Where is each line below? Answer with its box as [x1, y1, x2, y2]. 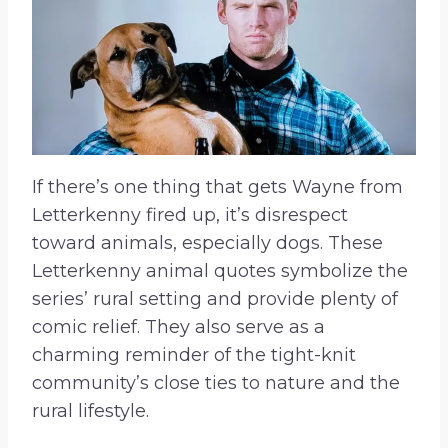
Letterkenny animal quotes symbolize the [32, 260, 408, 283]
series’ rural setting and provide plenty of [32, 288, 398, 311]
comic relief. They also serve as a [32, 316, 325, 339]
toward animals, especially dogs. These [32, 232, 383, 255]
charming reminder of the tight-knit [32, 344, 356, 367]
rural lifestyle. [32, 400, 149, 423]
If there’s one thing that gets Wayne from [32, 176, 403, 199]
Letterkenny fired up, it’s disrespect [32, 204, 348, 227]
